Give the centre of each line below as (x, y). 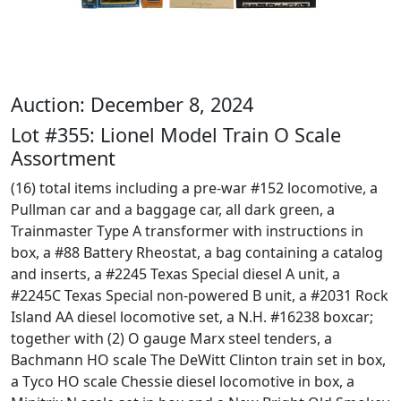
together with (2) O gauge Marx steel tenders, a (171, 338)
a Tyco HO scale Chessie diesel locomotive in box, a (183, 381)
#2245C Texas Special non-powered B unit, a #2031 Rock (200, 295)
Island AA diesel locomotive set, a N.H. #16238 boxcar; (192, 317)
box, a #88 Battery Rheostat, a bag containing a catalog (197, 252)
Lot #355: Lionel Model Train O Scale (176, 135)
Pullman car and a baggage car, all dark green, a (173, 209)
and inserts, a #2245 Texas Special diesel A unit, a (175, 274)
